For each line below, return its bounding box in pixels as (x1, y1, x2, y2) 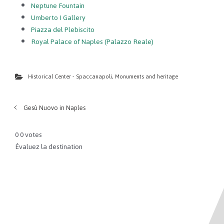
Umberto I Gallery (31, 11, 85, 25)
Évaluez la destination (15, 140, 82, 154)
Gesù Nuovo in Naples (23, 101, 85, 114)
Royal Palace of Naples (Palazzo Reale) (31, 35, 153, 49)
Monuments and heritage (114, 71, 178, 82)
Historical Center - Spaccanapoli (27, 71, 112, 82)
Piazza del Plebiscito (31, 23, 94, 37)
